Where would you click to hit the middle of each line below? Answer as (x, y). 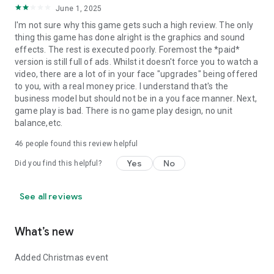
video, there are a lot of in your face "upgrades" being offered (136, 74)
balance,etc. (39, 123)
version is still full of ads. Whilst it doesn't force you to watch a (137, 62)
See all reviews (51, 196)
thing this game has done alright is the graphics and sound (130, 37)
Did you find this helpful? (58, 163)
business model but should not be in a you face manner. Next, (136, 98)
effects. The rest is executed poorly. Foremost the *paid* (128, 50)
